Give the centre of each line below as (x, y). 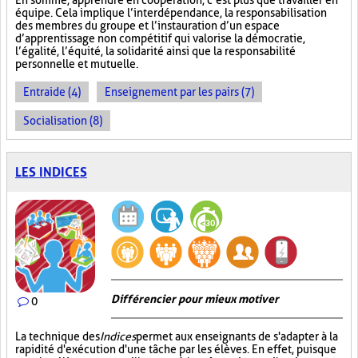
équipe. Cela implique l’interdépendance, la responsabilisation (171, 13)
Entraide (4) (52, 92)
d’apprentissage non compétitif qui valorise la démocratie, (160, 38)
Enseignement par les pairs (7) (179, 92)
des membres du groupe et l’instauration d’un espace (147, 26)
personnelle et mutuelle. (77, 64)
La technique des (58, 336)
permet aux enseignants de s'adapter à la (237, 336)
